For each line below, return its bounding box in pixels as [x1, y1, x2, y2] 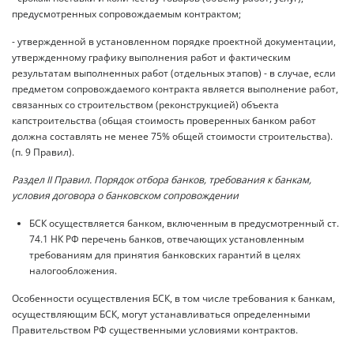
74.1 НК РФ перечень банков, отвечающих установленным [29, 232, 304, 246]
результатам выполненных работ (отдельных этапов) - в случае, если [12, 66, 336, 80]
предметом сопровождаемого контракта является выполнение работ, [12, 81, 338, 96]
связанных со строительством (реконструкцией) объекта [12, 97, 279, 111]
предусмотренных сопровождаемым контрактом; [12, 6, 241, 21]
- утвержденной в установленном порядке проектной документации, [12, 34, 336, 48]
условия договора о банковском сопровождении [12, 188, 239, 202]
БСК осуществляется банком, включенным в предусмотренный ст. [29, 216, 339, 230]
